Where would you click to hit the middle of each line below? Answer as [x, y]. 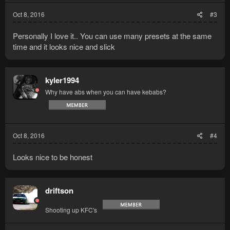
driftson [59, 191]
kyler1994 [62, 80]
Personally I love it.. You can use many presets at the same [112, 36]
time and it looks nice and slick [64, 47]
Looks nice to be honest [53, 157]
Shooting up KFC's [71, 210]
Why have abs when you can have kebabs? [106, 92]
